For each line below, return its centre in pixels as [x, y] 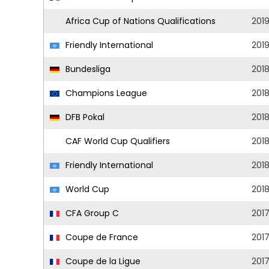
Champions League [105, 93]
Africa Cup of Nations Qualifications [139, 21]
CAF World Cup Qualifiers [116, 141]
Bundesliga [87, 69]
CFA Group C [91, 213]
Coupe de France [101, 237]
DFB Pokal [84, 117]
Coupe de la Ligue [102, 261]
